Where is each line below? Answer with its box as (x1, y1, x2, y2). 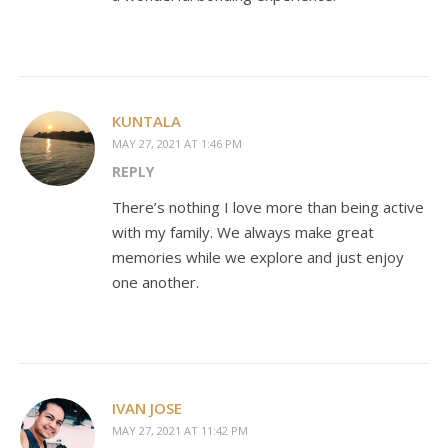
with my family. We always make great (112, 221, 374, 242)
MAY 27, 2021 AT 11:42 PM (112, 422, 248, 438)
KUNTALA (112, 110, 181, 131)
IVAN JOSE (112, 397, 182, 418)
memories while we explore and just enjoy (112, 246, 404, 267)
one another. (112, 271, 199, 292)
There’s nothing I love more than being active (112, 196, 424, 217)
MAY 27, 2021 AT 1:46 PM (112, 135, 242, 151)
